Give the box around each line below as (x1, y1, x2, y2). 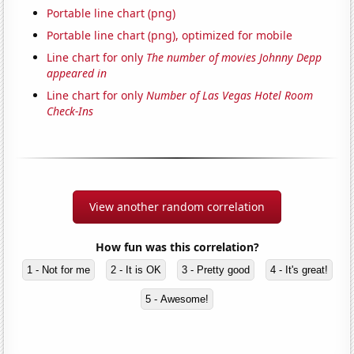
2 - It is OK (110, 263, 161, 276)
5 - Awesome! (145, 292, 209, 305)
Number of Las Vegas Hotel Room (146, 87, 314, 103)
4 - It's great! (269, 263, 328, 276)
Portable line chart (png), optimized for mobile (47, 27, 293, 43)
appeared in (47, 65, 107, 81)
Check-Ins (47, 103, 94, 119)
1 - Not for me (26, 263, 90, 276)
